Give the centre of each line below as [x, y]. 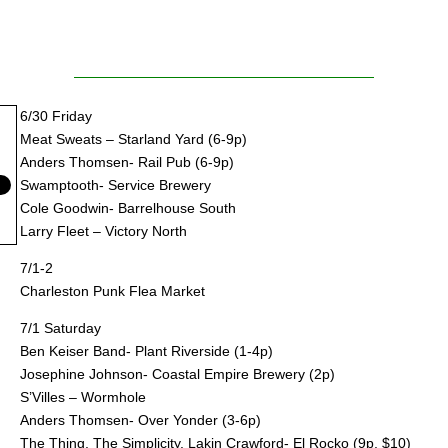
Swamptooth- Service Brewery [115, 184]
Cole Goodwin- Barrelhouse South [128, 207]
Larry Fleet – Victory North [103, 230]
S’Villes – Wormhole [83, 396]
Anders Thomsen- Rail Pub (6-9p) [127, 161]
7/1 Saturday [60, 327]
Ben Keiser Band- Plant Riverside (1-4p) [146, 350]
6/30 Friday [56, 115]
